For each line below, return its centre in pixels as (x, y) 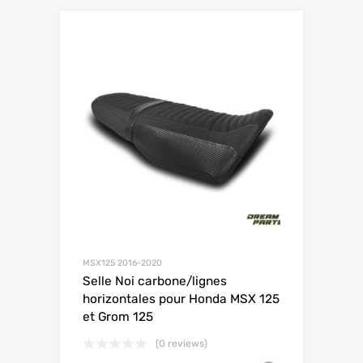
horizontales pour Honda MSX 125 (181, 299)
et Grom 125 (118, 317)
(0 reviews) (181, 344)
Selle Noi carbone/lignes (155, 281)
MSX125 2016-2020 (122, 263)
